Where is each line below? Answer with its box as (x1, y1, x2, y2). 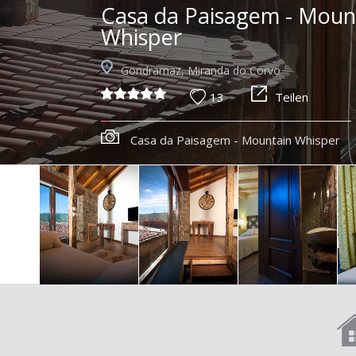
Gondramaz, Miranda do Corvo (120, 63, 281, 78)
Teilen (274, 89, 308, 105)
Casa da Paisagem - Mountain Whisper (130, 132, 340, 148)
